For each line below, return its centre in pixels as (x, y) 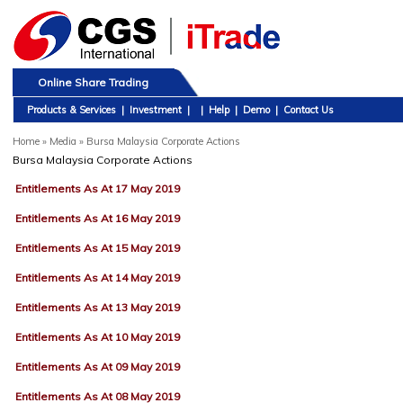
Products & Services (71, 110)
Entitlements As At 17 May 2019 (97, 188)
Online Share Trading (93, 82)
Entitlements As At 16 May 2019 (97, 218)
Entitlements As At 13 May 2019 (97, 307)
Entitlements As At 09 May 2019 (97, 367)
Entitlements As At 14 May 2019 (97, 278)
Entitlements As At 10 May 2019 (97, 337)
